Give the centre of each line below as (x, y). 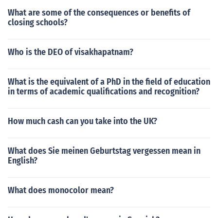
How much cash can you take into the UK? (82, 121)
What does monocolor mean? (61, 190)
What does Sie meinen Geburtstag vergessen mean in (104, 151)
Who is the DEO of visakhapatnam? (71, 52)
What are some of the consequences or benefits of (99, 13)
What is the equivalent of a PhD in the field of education (109, 82)
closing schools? (38, 22)
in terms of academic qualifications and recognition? (104, 91)
